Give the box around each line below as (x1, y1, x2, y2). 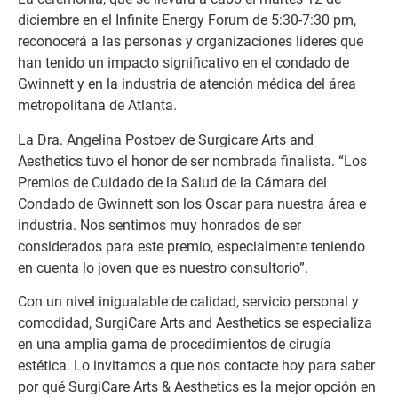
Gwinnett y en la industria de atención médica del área (18, 76, 356, 93)
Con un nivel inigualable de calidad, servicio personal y (18, 293, 359, 311)
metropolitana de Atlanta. (18, 97, 177, 115)
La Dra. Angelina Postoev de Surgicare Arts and (18, 131, 314, 148)
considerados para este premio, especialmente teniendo (18, 237, 365, 255)
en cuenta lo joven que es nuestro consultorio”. (18, 259, 308, 276)
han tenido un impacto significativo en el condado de (18, 54, 349, 72)
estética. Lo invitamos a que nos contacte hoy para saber (18, 357, 375, 375)
